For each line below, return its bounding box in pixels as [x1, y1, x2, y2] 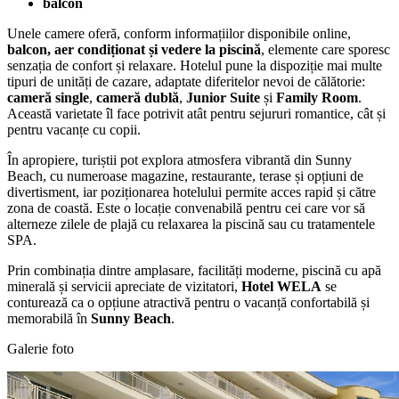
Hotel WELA [241, 278, 322, 294]
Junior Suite [186, 89, 260, 105]
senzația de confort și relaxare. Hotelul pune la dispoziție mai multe [7, 57, 382, 73]
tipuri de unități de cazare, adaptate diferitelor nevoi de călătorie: [7, 73, 365, 89]
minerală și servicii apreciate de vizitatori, [7, 278, 241, 294]
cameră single [7, 89, 89, 105]
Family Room [276, 89, 358, 105]
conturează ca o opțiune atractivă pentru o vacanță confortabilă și [7, 294, 370, 310]
